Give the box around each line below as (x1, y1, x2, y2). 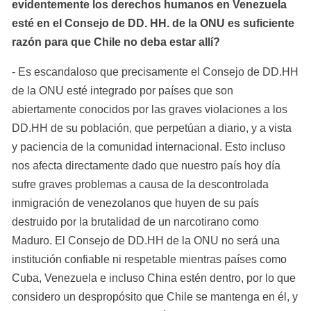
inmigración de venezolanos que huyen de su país (12, 196, 259, 209)
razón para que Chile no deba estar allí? (12, 35, 220, 48)
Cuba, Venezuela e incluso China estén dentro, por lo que (12, 271, 296, 284)
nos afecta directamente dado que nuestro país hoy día (12, 159, 280, 171)
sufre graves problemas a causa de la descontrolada (12, 178, 269, 190)
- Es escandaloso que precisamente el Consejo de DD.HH (12, 65, 299, 78)
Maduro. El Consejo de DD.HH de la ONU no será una (12, 234, 280, 246)
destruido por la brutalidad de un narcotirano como (12, 215, 259, 228)
